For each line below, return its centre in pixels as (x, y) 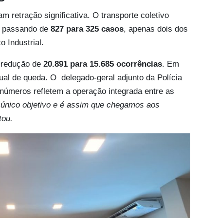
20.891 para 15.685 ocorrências (103, 64)
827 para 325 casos (87, 29)
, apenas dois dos (156, 29)
